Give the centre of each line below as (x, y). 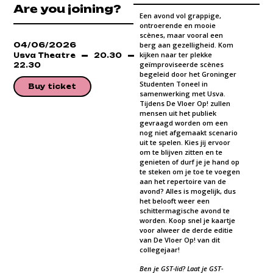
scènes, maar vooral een (181, 35)
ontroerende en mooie (177, 26)
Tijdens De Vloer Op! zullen (185, 104)
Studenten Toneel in (173, 84)
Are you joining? (68, 9)
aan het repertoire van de (183, 182)
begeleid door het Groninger (188, 74)
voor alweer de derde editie (186, 230)
